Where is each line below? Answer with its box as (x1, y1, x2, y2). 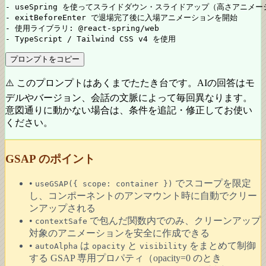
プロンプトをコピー (10, 55, 80, 64)
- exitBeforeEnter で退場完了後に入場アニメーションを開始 (5, 13, 237, 22)
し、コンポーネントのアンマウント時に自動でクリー (29, 191, 257, 201)
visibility (140, 242, 187, 251)
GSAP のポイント (5, 152, 95, 165)
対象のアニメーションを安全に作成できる (29, 228, 210, 239)
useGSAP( (35, 179, 73, 189)
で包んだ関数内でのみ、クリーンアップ (87, 216, 261, 226)
